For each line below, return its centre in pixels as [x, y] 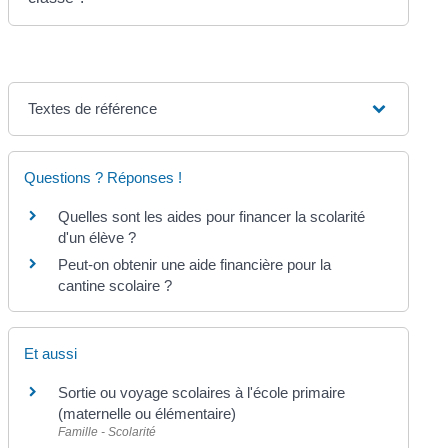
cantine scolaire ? [115, 286]
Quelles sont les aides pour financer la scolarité [212, 217]
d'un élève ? [97, 238]
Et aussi [51, 353]
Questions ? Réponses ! [103, 178]
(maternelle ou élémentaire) [147, 413]
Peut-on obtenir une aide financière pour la [195, 265]
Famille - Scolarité [107, 431]
